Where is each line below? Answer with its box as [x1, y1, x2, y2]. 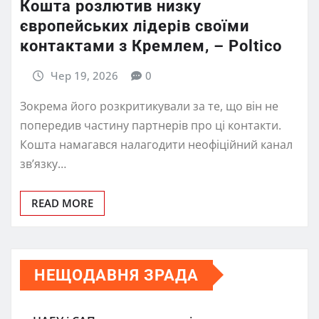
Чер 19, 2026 [50, 68, 118, 83]
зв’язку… [20, 155, 66, 172]
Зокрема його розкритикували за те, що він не [20, 98, 278, 114]
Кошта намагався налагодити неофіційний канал [20, 136, 293, 152]
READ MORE [31, 195, 93, 210]
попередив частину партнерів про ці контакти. [20, 117, 281, 133]
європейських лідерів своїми [20, 17, 249, 36]
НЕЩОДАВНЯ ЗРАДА [34, 266, 199, 284]
